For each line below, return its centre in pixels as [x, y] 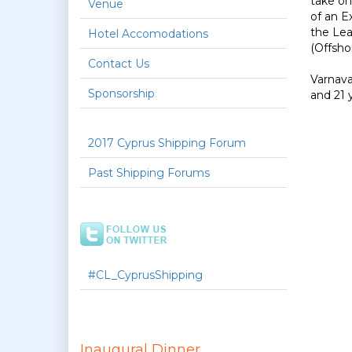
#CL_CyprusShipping [145, 275]
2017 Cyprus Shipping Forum [167, 143]
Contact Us [119, 64]
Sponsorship [121, 93]
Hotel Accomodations [148, 34]
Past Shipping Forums [149, 173]
